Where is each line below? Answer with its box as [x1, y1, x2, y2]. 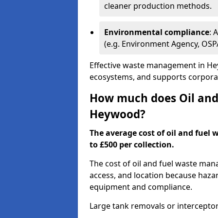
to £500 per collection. [90, 139, 174, 150]
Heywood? [90, 107, 145, 122]
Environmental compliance [104, 27, 209, 37]
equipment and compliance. [90, 182, 192, 192]
